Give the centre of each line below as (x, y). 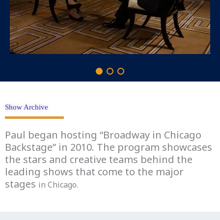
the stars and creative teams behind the (99, 160)
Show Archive (27, 107)
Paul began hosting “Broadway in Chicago (103, 135)
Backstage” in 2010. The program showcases (109, 147)
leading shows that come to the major (94, 172)
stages (22, 184)
